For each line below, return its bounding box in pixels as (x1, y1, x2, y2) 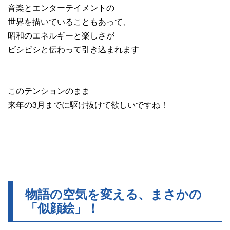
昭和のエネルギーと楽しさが (8, 29, 114, 42)
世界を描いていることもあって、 (8, 15, 131, 28)
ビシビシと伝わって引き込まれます (8, 43, 139, 55)
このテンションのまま (8, 85, 90, 97)
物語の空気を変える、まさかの (25, 185, 202, 203)
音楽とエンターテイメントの (8, 2, 114, 14)
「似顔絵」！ (25, 199, 99, 217)
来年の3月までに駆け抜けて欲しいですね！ (8, 99, 168, 111)
